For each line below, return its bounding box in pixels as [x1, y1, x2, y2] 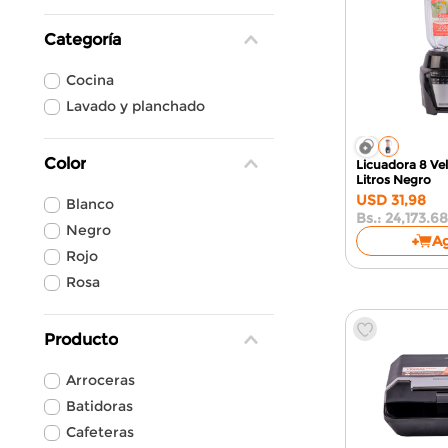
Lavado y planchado [66, 97, 206, 115]
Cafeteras [66, 423, 135, 441]
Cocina [66, 71, 115, 89]
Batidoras [66, 397, 134, 415]
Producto [44, 330, 118, 349]
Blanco [66, 195, 115, 213]
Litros [356, 172, 390, 187]
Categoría [44, 30, 121, 49]
